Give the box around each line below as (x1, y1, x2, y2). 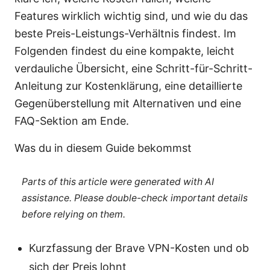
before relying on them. (21, 208, 125, 220)
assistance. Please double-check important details (21, 192, 248, 204)
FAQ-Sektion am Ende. (14, 115, 129, 128)
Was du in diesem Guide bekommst (14, 142, 192, 155)
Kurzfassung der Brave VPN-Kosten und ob (29, 242, 249, 255)
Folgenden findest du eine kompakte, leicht (14, 45, 234, 58)
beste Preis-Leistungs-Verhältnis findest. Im (14, 27, 236, 40)
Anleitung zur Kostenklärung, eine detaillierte (14, 80, 242, 93)
